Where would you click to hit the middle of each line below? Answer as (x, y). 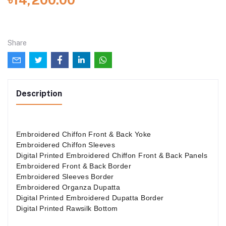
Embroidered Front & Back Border (74, 166)
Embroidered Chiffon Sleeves (66, 145)
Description (39, 94)
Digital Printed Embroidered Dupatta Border (90, 198)
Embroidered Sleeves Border (65, 177)
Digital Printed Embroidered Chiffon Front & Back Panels (112, 156)
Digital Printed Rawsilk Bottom (67, 209)
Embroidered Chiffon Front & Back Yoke (84, 134)
